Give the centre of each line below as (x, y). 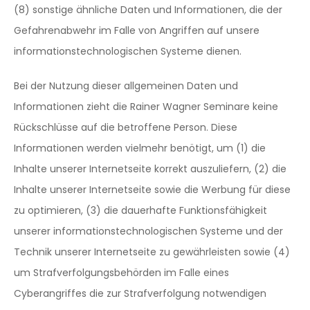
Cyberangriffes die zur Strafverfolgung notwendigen (140, 293)
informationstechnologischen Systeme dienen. (128, 51)
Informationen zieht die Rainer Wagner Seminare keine (146, 107)
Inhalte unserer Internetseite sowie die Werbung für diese (152, 190)
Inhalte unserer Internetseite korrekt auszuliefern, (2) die (150, 169)
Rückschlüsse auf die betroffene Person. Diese (126, 127)
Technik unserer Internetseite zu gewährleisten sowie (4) (152, 252)
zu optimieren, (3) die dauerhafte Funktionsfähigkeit (140, 210)
